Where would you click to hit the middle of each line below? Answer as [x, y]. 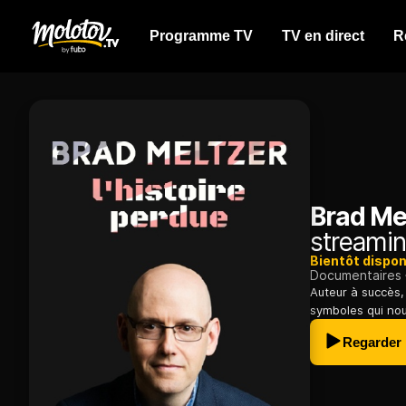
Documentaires [356, 275]
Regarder [372, 343]
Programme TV [201, 36]
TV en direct [323, 36]
